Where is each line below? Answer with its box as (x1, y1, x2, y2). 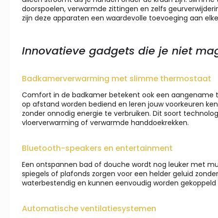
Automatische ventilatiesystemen (22, 203, 156, 215)
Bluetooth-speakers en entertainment (22, 143, 173, 154)
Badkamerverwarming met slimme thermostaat (22, 73, 211, 85)
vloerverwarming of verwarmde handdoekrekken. (22, 118, 189, 128)
